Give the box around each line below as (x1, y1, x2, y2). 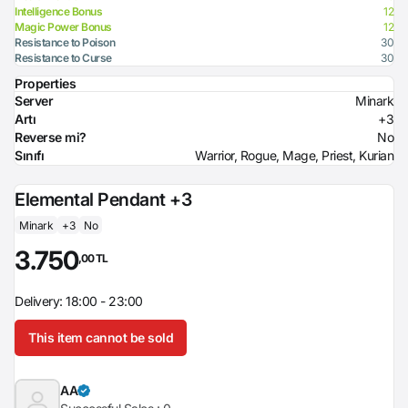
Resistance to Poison (15, 36, 115, 49)
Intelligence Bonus (15, 5, 102, 18)
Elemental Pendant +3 (15, 189, 191, 210)
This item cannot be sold (28, 330, 173, 345)
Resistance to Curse (15, 51, 112, 65)
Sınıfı (15, 148, 44, 163)
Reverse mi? (15, 129, 87, 145)
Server (15, 93, 53, 108)
